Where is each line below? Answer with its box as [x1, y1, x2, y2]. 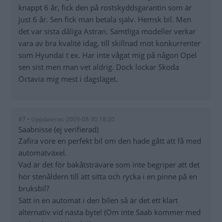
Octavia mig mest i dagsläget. [18, 73, 118, 84]
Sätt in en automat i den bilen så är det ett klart [18, 195, 178, 205]
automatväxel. [18, 147, 67, 158]
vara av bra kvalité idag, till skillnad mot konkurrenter [18, 38, 201, 48]
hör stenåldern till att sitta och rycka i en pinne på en [18, 171, 197, 181]
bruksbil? [18, 183, 49, 193]
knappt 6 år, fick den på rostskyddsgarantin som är [18, 2, 192, 12]
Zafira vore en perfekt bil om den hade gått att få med [18, 135, 201, 146]
